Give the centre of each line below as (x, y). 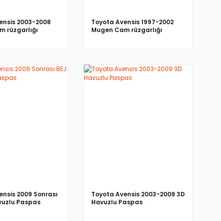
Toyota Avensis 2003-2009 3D (138, 194)
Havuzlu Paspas (117, 202)
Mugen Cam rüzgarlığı (127, 30)
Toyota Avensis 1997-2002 (132, 22)
